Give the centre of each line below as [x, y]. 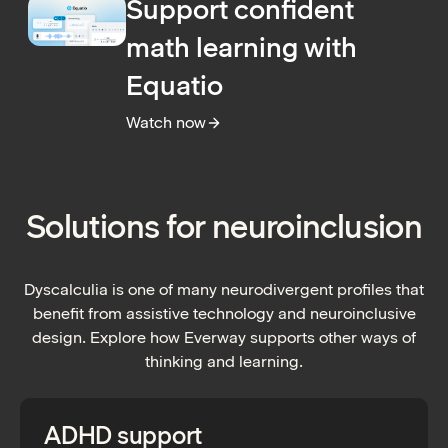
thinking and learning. [224, 362]
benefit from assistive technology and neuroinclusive [224, 314]
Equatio [174, 86]
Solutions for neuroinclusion [224, 227]
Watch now [166, 123]
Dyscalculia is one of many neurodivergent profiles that [224, 290]
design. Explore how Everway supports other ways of [224, 338]
